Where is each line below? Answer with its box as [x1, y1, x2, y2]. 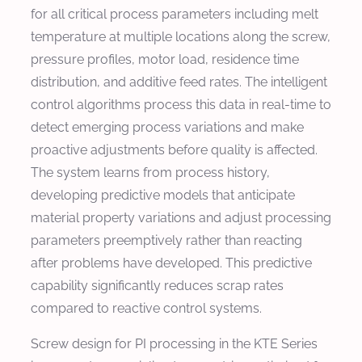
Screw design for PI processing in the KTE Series [31, 335, 318, 351]
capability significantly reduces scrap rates [31, 277, 284, 293]
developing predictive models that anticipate [31, 187, 295, 203]
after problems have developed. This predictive [31, 255, 312, 271]
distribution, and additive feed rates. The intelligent [31, 74, 327, 90]
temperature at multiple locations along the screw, [31, 28, 330, 44]
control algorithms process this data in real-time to [31, 96, 331, 112]
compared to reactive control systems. [31, 300, 262, 316]
